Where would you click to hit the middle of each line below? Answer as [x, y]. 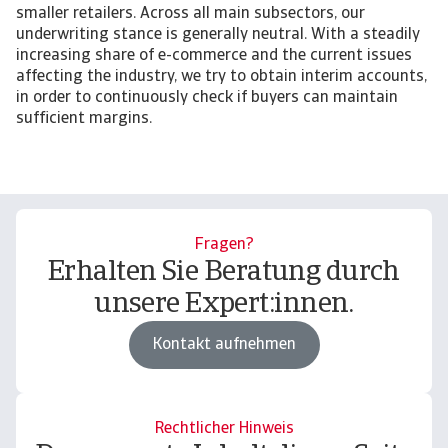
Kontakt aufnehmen [224, 344]
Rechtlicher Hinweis [224, 429]
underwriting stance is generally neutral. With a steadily [218, 35]
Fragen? [224, 245]
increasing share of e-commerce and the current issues [214, 56]
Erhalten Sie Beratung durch [224, 273]
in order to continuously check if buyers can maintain [207, 98]
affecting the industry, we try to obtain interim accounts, [221, 77]
